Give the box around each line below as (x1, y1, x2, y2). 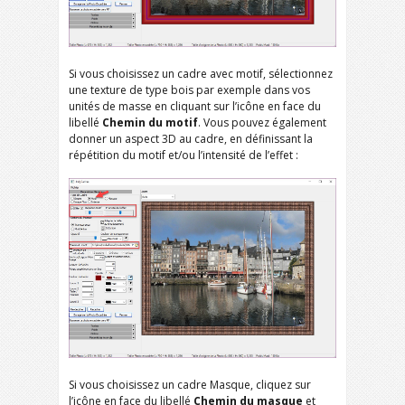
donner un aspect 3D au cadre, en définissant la (69, 131, 313, 147)
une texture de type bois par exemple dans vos (69, 82, 310, 99)
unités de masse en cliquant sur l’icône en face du (69, 99, 321, 115)
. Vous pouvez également (198, 115, 326, 131)
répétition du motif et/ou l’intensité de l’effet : (69, 147, 298, 164)
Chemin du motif (102, 115, 198, 131)
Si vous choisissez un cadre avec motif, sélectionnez (69, 66, 333, 82)
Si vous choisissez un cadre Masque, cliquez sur (69, 377, 311, 393)
